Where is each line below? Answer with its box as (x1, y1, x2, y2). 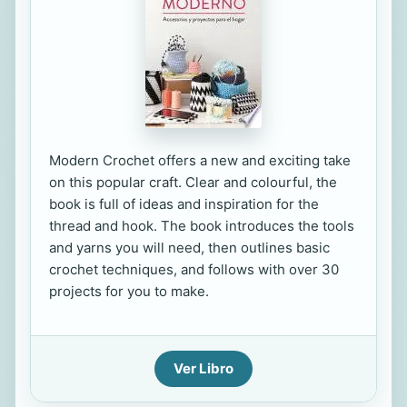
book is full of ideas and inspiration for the (49, 195, 319, 213)
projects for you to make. (49, 283, 209, 300)
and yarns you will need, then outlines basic (49, 239, 330, 256)
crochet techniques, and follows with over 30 (49, 261, 339, 278)
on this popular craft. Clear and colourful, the (49, 174, 337, 191)
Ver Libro (174, 360, 233, 377)
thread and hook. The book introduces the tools (49, 217, 354, 234)
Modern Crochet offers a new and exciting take (49, 152, 351, 169)
